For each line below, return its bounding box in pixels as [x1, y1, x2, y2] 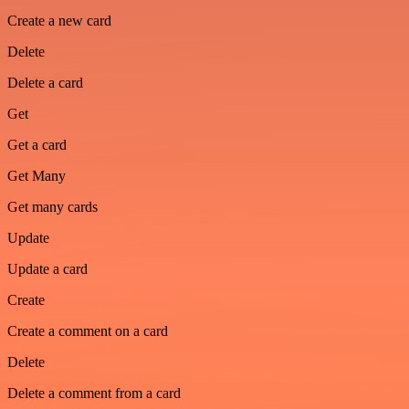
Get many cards [7, 198, 98, 215]
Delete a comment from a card [7, 384, 181, 401]
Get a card [7, 136, 67, 152]
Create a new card [7, 12, 111, 28]
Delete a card [7, 74, 83, 90]
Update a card [7, 260, 88, 277]
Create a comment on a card [7, 322, 168, 339]
